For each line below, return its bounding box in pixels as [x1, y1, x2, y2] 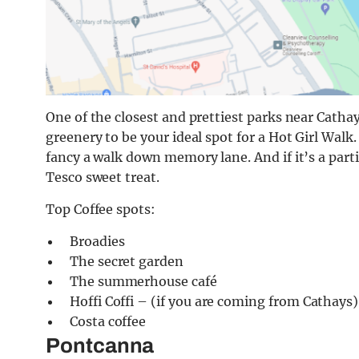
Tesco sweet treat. [46, 169, 159, 186]
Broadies [70, 233, 131, 250]
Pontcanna [46, 334, 155, 357]
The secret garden [70, 253, 190, 270]
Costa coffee [70, 313, 150, 330]
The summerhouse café [70, 273, 224, 290]
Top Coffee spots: [46, 201, 155, 218]
